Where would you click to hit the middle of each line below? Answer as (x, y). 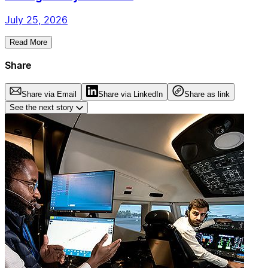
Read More (28, 42)
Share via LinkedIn (130, 95)
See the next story (42, 108)
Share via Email (49, 95)
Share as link (207, 95)
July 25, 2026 (36, 19)
